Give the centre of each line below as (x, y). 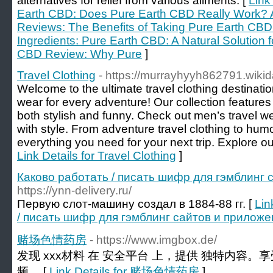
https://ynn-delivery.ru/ (74, 190)
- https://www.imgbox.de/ (153, 240)
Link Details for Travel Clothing (97, 156)
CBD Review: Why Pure (80, 54)
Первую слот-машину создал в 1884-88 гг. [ (136, 204)
